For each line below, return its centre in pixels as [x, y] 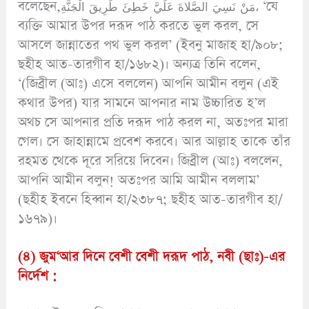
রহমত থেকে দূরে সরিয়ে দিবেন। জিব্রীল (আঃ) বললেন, [151, 161]
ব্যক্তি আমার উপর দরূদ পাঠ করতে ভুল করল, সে [139, 26]
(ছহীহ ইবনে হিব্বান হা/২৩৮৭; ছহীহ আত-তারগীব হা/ [150, 199]
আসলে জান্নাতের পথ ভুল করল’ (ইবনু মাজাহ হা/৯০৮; [151, 45]
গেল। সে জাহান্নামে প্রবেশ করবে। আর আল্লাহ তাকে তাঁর [154, 141]
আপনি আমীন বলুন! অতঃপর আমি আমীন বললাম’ [139, 180]
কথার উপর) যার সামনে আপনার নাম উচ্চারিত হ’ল [142, 103]
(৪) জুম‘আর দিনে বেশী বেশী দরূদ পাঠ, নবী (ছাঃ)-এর [152, 257]
